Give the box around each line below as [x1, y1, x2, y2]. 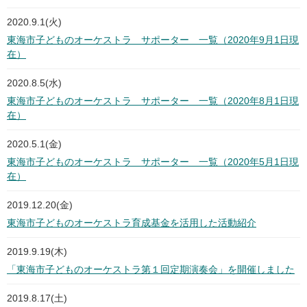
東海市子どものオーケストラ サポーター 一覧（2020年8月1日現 [7, 95, 299, 107]
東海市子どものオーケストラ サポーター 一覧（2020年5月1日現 [7, 156, 299, 168]
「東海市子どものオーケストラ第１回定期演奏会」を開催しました [7, 264, 295, 275]
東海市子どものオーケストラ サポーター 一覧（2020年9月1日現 [7, 34, 299, 46]
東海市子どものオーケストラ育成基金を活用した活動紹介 [7, 217, 256, 229]
